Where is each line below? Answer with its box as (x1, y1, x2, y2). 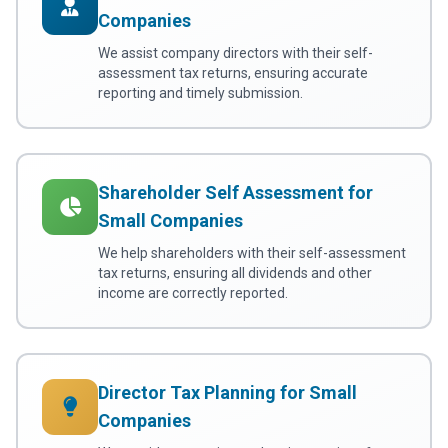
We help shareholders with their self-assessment (98, 245, 406, 262)
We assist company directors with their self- (98, 45, 373, 62)
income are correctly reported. (98, 285, 288, 302)
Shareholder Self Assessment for (98, 182, 373, 204)
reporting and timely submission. (98, 85, 303, 102)
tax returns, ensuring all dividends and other (98, 265, 372, 282)
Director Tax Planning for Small (98, 382, 357, 404)
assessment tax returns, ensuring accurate (98, 65, 368, 82)
